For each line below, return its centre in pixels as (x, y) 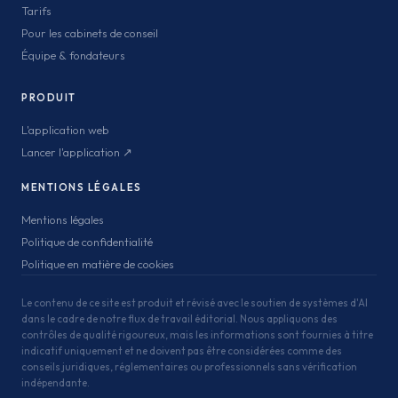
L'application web (65, 130)
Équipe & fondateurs (73, 55)
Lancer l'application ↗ (77, 152)
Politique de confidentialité (87, 242)
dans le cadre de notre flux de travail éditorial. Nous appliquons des (179, 318)
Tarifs (36, 11)
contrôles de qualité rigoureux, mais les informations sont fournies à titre (197, 334)
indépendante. (56, 382)
